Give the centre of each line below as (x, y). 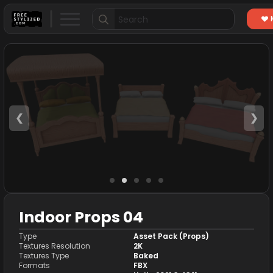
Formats (34, 266)
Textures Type (44, 256)
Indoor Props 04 (81, 218)
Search (109, 14)
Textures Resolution (55, 246)
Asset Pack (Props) (171, 236)
